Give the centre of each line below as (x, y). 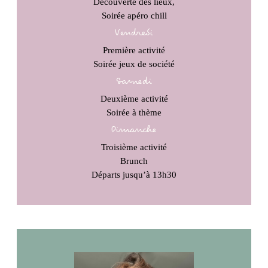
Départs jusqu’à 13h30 (134, 175)
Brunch (134, 161)
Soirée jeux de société (134, 64)
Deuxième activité (134, 99)
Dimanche (134, 130)
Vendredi (134, 33)
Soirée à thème (134, 113)
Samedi (134, 82)
